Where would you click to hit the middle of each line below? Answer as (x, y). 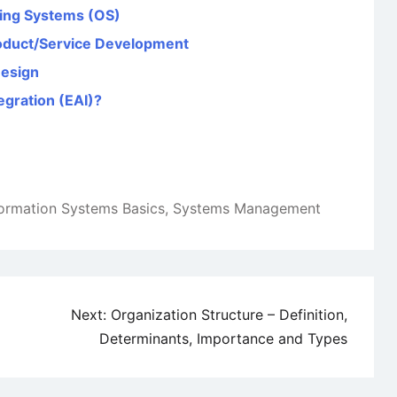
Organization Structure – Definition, (229, 315)
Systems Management (247, 209)
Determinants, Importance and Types (223, 339)
